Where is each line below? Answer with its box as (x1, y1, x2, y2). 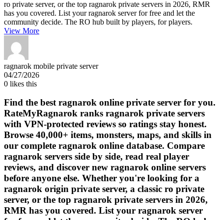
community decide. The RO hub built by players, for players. (4, 17, 192, 26)
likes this (8, 79, 37, 88)
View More (4, 26, 39, 35)
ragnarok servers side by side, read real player (4, 151, 189, 162)
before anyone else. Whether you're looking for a (4, 173, 199, 184)
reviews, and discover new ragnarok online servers (4, 162, 206, 173)
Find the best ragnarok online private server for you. (4, 97, 216, 108)
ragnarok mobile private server (4, 61, 98, 70)
